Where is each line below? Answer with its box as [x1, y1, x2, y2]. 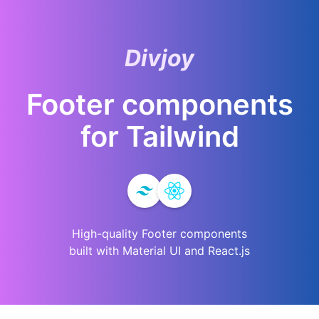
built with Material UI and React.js [69, 244, 250, 258]
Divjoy [125, 44, 194, 72]
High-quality [72, 226, 142, 241]
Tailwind [125, 119, 239, 154]
